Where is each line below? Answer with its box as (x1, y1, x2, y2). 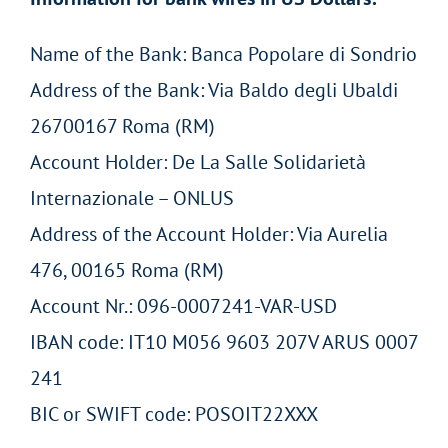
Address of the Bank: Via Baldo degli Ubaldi (30, 77, 398, 104)
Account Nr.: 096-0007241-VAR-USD (30, 293, 337, 320)
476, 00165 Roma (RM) (30, 257, 224, 284)
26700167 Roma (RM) (30, 113, 215, 140)
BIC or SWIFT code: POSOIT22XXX (30, 401, 318, 428)
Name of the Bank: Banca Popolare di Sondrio (30, 41, 417, 68)
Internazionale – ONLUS (30, 185, 234, 212)
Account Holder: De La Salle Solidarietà (30, 149, 366, 176)
